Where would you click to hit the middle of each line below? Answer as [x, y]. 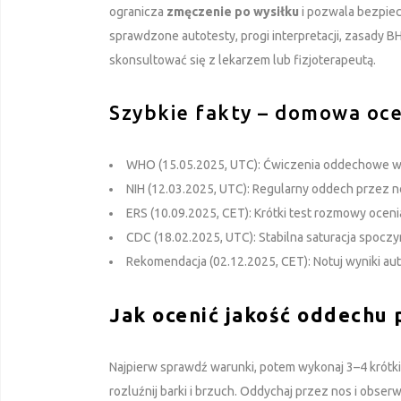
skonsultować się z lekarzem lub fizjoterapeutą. [243, 60]
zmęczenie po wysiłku [233, 11]
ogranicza [138, 11]
